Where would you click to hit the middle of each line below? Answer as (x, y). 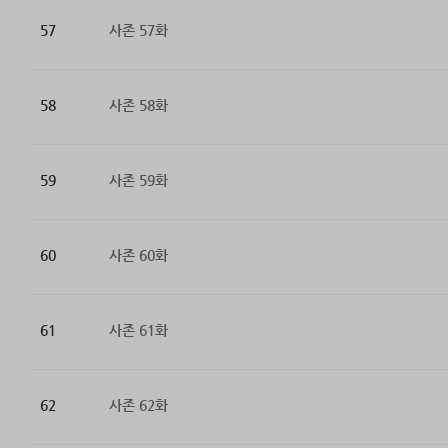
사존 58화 (138, 105)
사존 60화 (138, 255)
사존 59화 (138, 180)
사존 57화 (138, 30)
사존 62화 (138, 405)
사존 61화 (138, 330)
